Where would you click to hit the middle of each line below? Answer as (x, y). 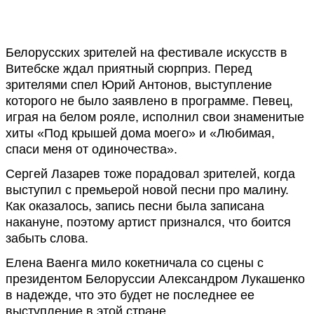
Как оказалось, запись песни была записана (135, 206)
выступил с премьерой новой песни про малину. (147, 190)
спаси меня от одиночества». (91, 149)
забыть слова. (47, 238)
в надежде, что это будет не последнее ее (130, 295)
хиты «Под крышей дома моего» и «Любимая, (140, 133)
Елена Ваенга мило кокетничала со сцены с (135, 263)
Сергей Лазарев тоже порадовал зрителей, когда (150, 174)
